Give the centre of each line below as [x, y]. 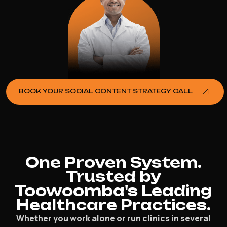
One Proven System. [113, 162]
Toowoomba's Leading [113, 191]
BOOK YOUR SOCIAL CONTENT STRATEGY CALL [106, 91]
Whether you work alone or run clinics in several [113, 218]
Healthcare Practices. [113, 205]
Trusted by [113, 176]
